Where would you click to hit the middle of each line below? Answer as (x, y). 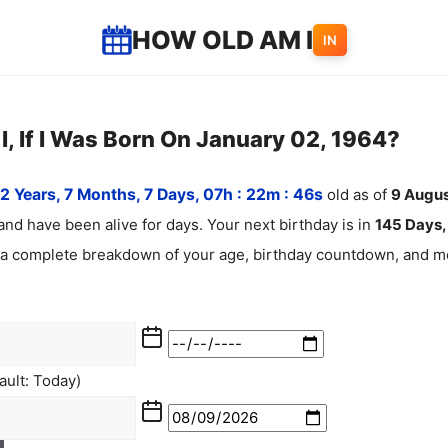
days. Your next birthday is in (270, 224)
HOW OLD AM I (222, 40)
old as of (357, 194)
